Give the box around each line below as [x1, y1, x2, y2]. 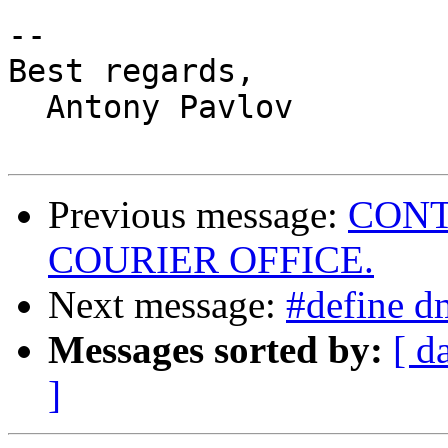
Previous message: [48, 193, 348, 237]
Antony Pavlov [8, 89, 293, 126]
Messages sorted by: [48, 328, 383, 372]
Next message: [48, 283, 286, 327]
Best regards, [8, 53, 255, 90]
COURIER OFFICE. [48, 238, 374, 282]
